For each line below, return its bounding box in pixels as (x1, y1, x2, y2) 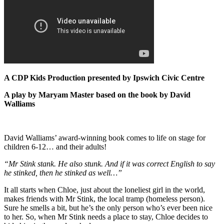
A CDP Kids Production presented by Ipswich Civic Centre (4, 73, 204, 82)
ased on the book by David (100, 90, 190, 99)
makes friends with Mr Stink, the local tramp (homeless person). (4, 194, 205, 203)
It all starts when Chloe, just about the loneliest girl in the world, (4, 185, 205, 194)
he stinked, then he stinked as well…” (4, 168, 122, 177)
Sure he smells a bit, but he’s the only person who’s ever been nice (4, 203, 212, 212)
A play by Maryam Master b (4, 90, 100, 99)
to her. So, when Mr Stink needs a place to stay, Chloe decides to (4, 212, 208, 221)
